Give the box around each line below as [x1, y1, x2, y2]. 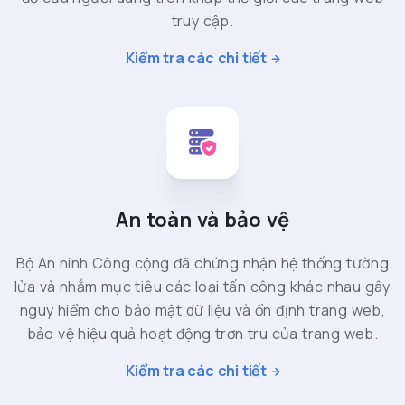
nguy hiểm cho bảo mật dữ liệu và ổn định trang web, [19, 300, 386, 321]
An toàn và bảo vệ [116, 206, 289, 234]
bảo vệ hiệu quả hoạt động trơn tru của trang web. [26, 324, 379, 344]
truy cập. [171, 11, 234, 32]
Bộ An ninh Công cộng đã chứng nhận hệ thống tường [15, 253, 390, 274]
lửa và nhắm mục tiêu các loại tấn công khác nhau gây [14, 277, 391, 297]
